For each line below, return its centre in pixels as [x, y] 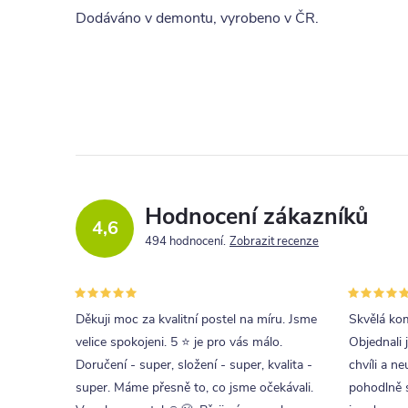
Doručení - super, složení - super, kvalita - [194, 365]
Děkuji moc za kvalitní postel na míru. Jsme [196, 319]
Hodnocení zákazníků [256, 217]
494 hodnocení [185, 241]
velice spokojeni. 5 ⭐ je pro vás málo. [179, 342]
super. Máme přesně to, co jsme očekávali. [194, 388]
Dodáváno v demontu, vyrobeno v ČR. [197, 18]
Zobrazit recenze [274, 241]
